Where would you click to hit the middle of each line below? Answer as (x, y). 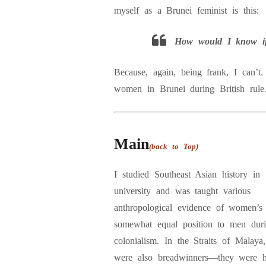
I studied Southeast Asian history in (187, 174)
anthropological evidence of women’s (189, 208)
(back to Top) (174, 146)
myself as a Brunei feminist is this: (186, 10)
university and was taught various (183, 191)
